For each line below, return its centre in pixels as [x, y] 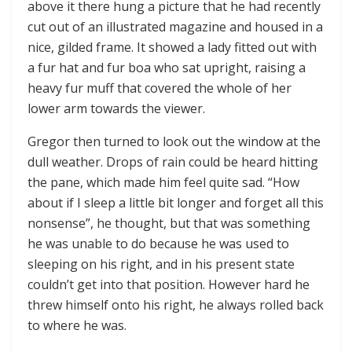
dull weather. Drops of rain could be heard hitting [173, 161]
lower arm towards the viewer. [116, 108]
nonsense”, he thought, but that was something [169, 223]
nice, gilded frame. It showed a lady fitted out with [172, 47]
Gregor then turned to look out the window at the [174, 141]
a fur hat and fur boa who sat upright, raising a [167, 67]
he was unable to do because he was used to [158, 243]
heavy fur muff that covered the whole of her [159, 88]
